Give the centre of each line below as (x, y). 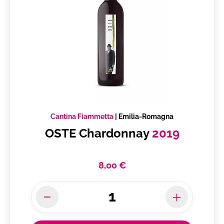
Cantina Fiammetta (82, 117)
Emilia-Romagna (146, 117)
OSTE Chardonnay (98, 133)
